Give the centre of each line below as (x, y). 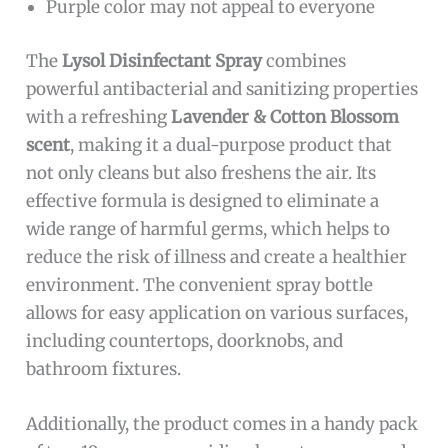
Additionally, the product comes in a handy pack (222, 424)
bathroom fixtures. (104, 368)
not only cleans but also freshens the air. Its (201, 172)
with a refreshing (99, 116)
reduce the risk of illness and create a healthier (217, 256)
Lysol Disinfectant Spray (162, 60)
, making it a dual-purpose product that (231, 144)
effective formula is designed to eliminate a (203, 200)
